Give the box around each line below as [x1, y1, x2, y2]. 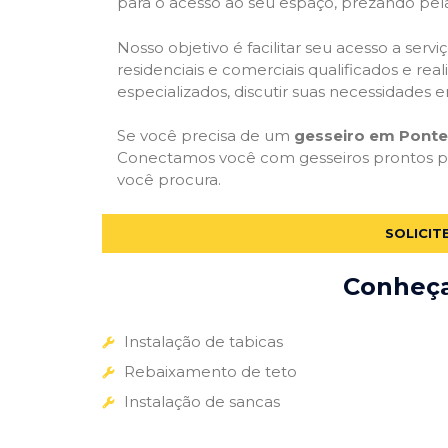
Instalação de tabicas [124, 331, 283, 351]
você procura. [117, 170, 221, 190]
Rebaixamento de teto [124, 361, 297, 381]
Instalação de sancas [124, 391, 280, 411]
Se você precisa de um [117, 126, 294, 146]
